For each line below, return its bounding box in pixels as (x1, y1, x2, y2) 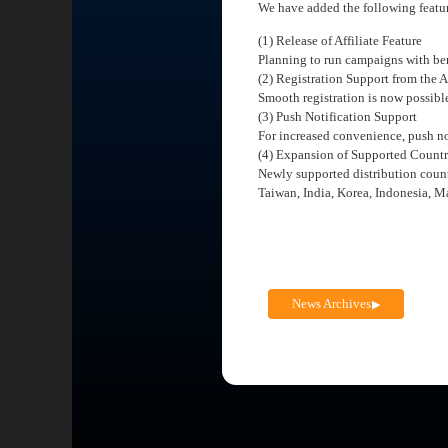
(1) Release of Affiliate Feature (258, 32, 422, 48)
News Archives (292, 296, 372, 312)
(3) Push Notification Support (258, 108, 417, 124)
